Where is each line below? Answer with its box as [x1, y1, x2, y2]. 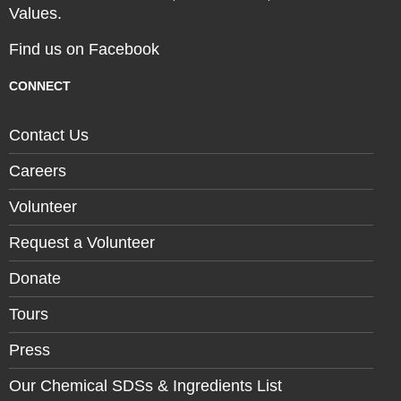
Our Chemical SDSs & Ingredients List [9, 377, 282, 395]
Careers [9, 162, 66, 180]
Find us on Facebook [9, 40, 159, 58]
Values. [9, 4, 62, 22]
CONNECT [9, 79, 71, 93]
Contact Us [9, 126, 89, 144]
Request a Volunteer [9, 234, 155, 252]
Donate [9, 269, 61, 287]
